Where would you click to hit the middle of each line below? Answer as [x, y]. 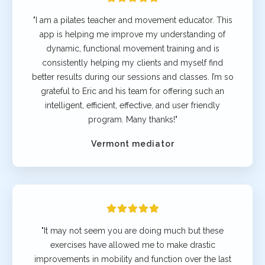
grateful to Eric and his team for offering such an [132, 91]
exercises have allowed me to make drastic [132, 245]
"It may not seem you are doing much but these [132, 230]
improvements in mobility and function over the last [132, 259]
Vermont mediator [132, 143]
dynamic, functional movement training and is [132, 48]
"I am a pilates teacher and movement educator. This [132, 20]
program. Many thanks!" [132, 119]
